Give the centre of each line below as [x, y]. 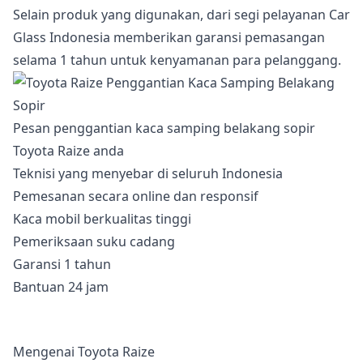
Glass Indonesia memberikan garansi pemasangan [169, 37]
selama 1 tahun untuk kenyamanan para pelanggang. [177, 60]
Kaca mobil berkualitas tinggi [102, 219]
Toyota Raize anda [68, 151]
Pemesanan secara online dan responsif [136, 196]
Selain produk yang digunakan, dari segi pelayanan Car [181, 15]
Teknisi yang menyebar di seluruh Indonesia [148, 173]
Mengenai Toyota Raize [84, 352]
